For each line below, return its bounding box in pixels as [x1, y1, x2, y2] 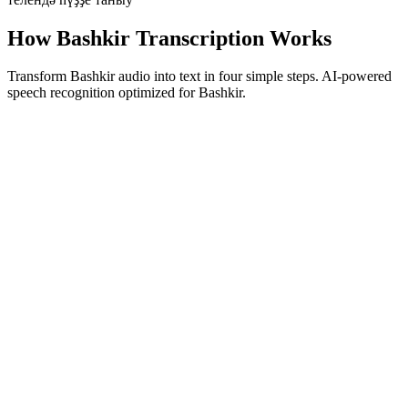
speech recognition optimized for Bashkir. [7, 85, 246, 101]
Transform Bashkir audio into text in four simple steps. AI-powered [7, 68, 392, 85]
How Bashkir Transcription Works [7, 25, 331, 50]
